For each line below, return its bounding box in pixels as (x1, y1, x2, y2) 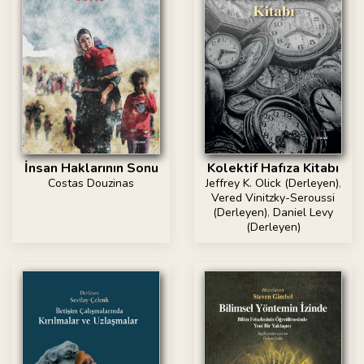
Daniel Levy (273, 204, 333, 220)
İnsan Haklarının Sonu (24, 158, 158, 177)
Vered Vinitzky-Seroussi (211, 189, 335, 206)
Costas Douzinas (48, 175, 134, 191)
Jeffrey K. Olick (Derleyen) (205, 175, 339, 191)
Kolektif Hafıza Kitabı (207, 158, 339, 177)
